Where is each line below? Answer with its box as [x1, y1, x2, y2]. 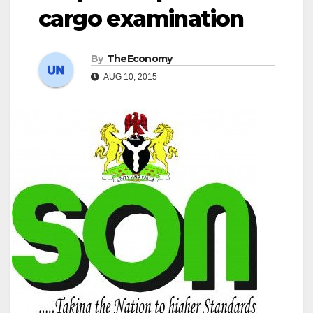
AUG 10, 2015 [102, 71, 157, 82]
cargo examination [38, 5, 244, 33]
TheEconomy [106, 52, 173, 65]
